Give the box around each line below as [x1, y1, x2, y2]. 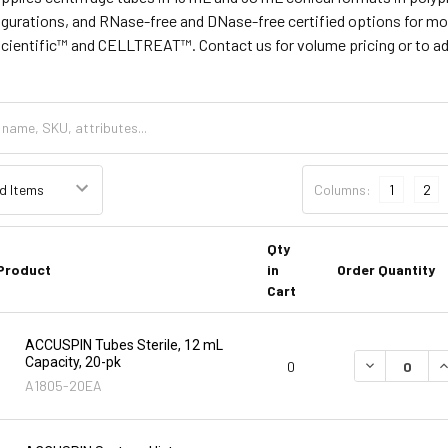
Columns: [314, 180, 372, 198]
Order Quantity [337, 260, 435, 278]
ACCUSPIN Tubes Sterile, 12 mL [24, 336, 223, 353]
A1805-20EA [24, 376, 102, 394]
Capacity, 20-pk [24, 353, 121, 370]
